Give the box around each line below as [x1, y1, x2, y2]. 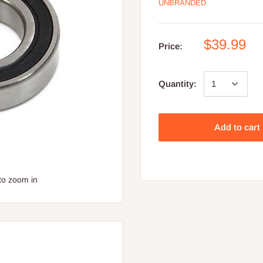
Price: [159, 41, 183, 51]
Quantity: [159, 79, 197, 89]
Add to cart [214, 122, 261, 132]
